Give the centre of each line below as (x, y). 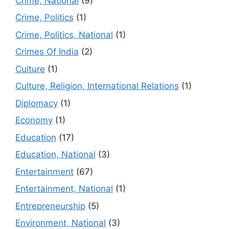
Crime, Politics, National (64, 35)
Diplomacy (37, 103)
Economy (34, 120)
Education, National (55, 155)
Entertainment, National (64, 189)
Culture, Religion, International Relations (97, 86)
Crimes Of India (47, 52)
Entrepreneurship (50, 206)
